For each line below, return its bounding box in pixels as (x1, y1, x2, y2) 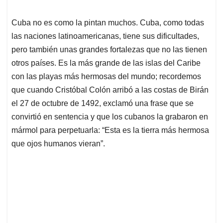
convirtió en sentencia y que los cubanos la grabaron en (11, 112, 208, 121)
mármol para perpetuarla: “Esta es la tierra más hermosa (11, 126, 209, 135)
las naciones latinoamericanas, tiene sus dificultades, (11, 32, 199, 41)
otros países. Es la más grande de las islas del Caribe (11, 59, 201, 68)
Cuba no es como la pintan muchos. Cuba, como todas (11, 18, 204, 27)
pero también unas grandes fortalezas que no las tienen (11, 45, 207, 54)
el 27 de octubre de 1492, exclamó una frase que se (11, 99, 194, 108)
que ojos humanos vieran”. (11, 139, 105, 148)
